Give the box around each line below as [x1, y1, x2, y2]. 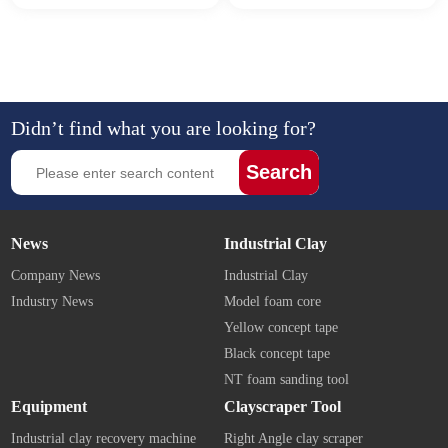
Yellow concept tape [224, 320, 338, 335]
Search [246, 161, 313, 183]
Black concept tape [224, 346, 330, 361]
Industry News [11, 294, 94, 309]
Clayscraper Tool [224, 398, 341, 415]
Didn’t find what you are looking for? [11, 117, 317, 139]
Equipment [11, 398, 88, 415]
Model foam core [224, 294, 321, 309]
